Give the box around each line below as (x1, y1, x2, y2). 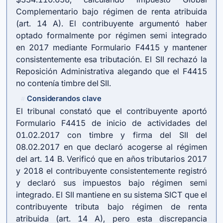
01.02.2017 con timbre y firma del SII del (16, 130, 207, 140)
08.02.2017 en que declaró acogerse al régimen (16, 142, 207, 152)
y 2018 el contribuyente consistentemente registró (16, 166, 207, 176)
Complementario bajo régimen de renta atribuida (16, 6, 207, 16)
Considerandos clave (26, 94, 102, 103)
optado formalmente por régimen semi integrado (16, 30, 207, 40)
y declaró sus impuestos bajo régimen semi (16, 178, 207, 188)
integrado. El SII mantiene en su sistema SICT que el (16, 190, 207, 200)
